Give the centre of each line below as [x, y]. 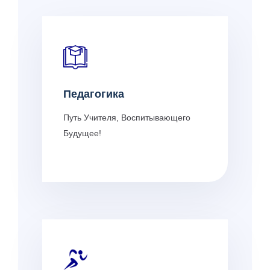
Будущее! [82, 133]
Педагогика [94, 94]
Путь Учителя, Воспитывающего [127, 117]
